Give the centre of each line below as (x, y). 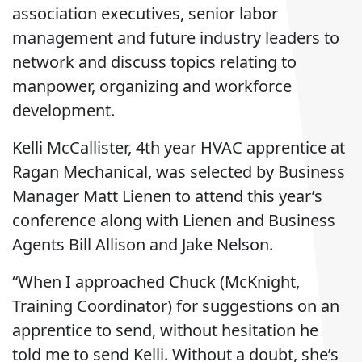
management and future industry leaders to (176, 38)
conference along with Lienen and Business (174, 220)
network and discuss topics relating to (154, 62)
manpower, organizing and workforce (152, 86)
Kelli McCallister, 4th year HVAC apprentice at (179, 147)
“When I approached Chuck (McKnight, (156, 282)
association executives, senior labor (145, 13)
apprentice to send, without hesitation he (165, 330)
